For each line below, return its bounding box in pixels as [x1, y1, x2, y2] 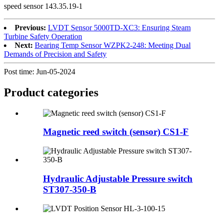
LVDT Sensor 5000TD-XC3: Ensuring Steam [48, 23, 191, 32]
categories [47, 86, 98, 99]
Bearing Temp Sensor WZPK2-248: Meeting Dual [35, 41, 191, 49]
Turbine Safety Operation [4, 32, 82, 41]
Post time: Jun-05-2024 [4, 67, 75, 76]
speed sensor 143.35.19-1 [4, 1, 83, 10]
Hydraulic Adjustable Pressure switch [43, 173, 193, 184]
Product [4, 86, 47, 99]
